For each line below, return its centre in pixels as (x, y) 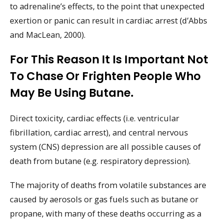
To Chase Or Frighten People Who (105, 76)
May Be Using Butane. (72, 93)
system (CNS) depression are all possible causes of (105, 147)
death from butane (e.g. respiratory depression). (100, 161)
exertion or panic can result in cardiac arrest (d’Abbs (109, 20)
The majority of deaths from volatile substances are (108, 185)
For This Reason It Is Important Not (109, 60)
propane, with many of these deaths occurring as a (106, 213)
